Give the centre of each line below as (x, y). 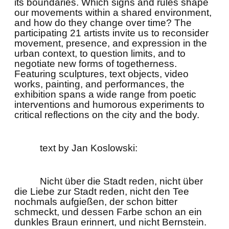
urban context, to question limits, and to (100, 53)
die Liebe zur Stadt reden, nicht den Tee (102, 191)
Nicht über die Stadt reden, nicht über (121, 181)
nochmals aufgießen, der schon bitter (96, 202)
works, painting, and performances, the (99, 84)
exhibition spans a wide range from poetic (105, 94)
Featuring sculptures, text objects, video (101, 74)
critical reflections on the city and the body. (107, 115)
